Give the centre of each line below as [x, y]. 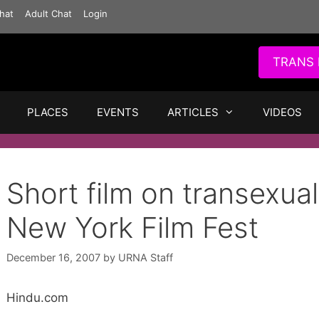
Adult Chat [48, 14]
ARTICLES [193, 112]
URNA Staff [146, 258]
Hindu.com [37, 298]
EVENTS [118, 112]
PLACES [48, 112]
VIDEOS [282, 112]
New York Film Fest [132, 228]
